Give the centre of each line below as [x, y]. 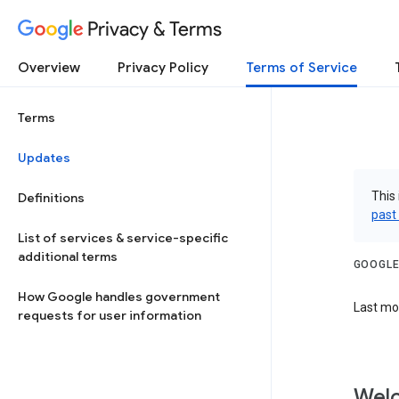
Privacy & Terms [155, 28]
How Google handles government [119, 297]
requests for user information [110, 315]
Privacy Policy [163, 68]
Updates [44, 158]
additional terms [68, 256]
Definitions [51, 198]
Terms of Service [301, 68]
